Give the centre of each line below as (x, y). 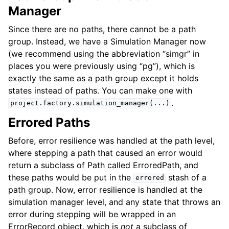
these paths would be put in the (71, 177)
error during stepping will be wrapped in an (92, 214)
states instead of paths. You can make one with (100, 90)
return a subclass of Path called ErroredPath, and (103, 165)
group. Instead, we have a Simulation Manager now (107, 41)
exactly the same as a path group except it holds (103, 78)
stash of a (186, 177)
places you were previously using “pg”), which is (101, 66)
